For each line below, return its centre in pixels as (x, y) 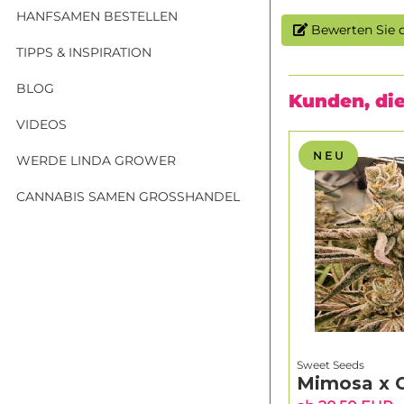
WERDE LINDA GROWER (96, 160)
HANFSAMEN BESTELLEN (97, 16)
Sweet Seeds (331, 364)
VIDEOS (41, 124)
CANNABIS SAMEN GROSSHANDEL (124, 196)
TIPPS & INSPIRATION (84, 52)
